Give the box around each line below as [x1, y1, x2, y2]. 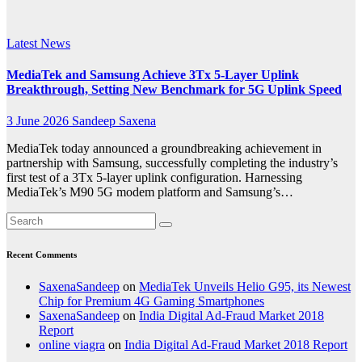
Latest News [6, 36, 70, 50]
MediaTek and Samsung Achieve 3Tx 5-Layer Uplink [6, 68, 299, 82]
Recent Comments [6, 250, 77, 260]
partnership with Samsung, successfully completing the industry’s [6, 156, 338, 170]
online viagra [39, 338, 105, 352]
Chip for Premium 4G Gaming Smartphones [39, 294, 264, 309]
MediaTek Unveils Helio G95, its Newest [139, 280, 351, 294]
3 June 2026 [6, 114, 72, 128]
